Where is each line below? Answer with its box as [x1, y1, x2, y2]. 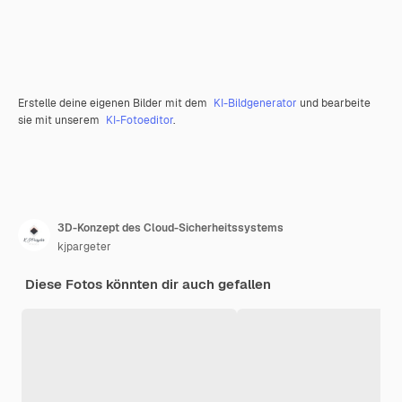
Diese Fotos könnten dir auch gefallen [25, 275, 271, 293]
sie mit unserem [18, 113, 102, 128]
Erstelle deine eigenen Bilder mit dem [18, 96, 210, 111]
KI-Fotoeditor [106, 113, 173, 128]
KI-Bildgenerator [214, 96, 297, 111]
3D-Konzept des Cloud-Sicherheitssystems [57, 221, 284, 236]
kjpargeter [57, 240, 111, 255]
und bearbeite [297, 96, 371, 111]
